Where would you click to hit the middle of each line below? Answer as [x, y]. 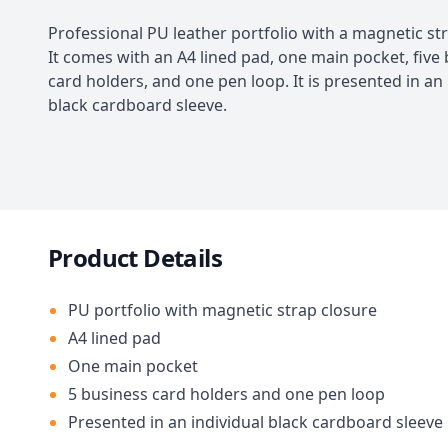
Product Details [135, 257]
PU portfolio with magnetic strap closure [222, 310]
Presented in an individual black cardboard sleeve [255, 422]
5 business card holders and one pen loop [226, 394]
